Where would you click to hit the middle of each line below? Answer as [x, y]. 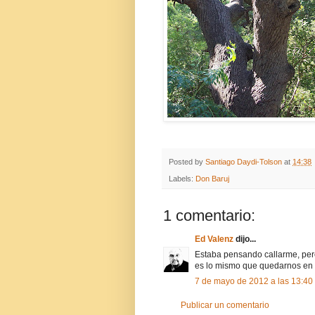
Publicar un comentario [225, 306]
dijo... [245, 239]
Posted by [187, 161]
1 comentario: [209, 216]
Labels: [182, 179]
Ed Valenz [214, 239]
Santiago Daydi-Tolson [244, 161]
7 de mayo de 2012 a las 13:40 [254, 282]
